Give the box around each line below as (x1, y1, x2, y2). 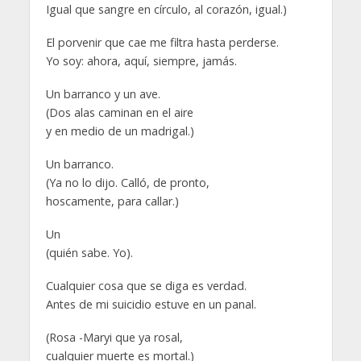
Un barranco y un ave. (45, 86, 160, 102)
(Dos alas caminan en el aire (45, 105, 193, 121)
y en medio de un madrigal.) (45, 123, 194, 139)
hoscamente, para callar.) (45, 193, 179, 210)
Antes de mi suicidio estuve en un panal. (45, 296, 256, 312)
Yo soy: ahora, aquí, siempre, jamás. (45, 53, 237, 69)
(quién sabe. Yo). (45, 245, 133, 260)
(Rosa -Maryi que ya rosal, (45, 329, 183, 345)
